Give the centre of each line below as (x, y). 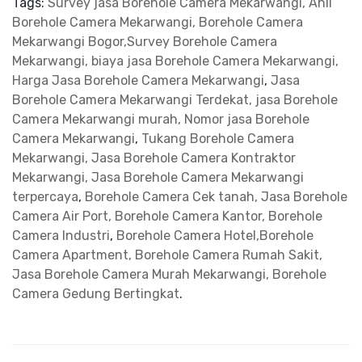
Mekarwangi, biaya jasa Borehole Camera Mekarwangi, (175, 61)
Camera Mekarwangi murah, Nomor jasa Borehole (161, 120)
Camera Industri (61, 236)
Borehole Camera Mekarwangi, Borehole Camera (158, 23)
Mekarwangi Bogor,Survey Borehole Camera (145, 42)
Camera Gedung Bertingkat (96, 294)
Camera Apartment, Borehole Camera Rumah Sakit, (167, 255)
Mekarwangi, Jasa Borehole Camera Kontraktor (154, 158)
